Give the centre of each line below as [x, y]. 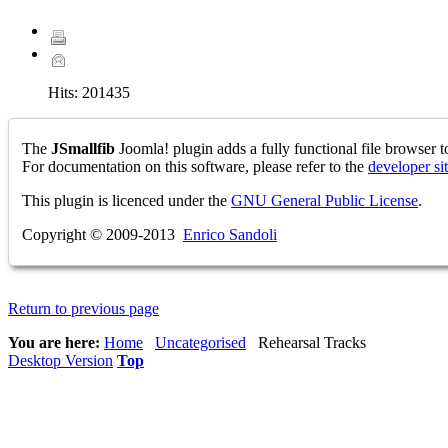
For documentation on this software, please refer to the [195, 166]
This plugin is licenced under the [126, 200]
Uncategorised [200, 342]
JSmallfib [83, 148]
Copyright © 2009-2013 [102, 234]
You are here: [56, 342]
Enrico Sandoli [230, 234]
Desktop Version [60, 360]
